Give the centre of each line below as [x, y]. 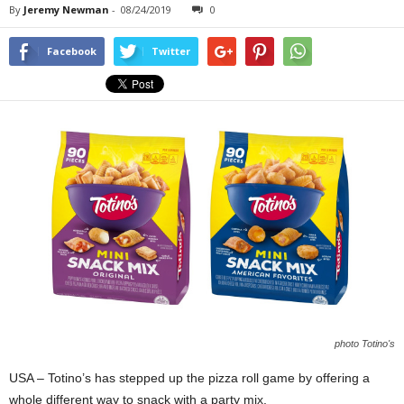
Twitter [171, 51]
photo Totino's [365, 343]
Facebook [72, 51]
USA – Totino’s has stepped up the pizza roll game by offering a [189, 377]
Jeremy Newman [66, 9]
